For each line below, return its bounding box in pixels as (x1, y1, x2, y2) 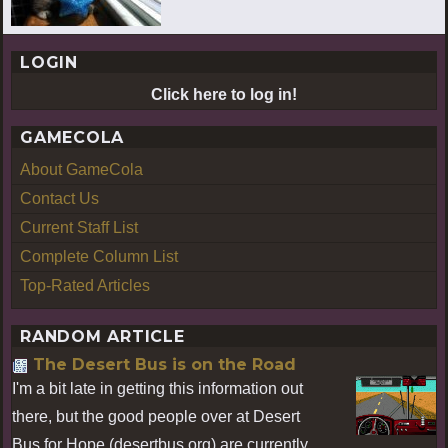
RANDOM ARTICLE (20, 326, 185, 346)
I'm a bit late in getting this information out (12, 379, 303, 397)
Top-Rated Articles (20, 276, 150, 294)
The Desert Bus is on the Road (33, 354, 296, 374)
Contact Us (20, 189, 99, 207)
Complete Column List (20, 247, 178, 265)
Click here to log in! (151, 85, 297, 103)
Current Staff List (20, 218, 138, 236)
